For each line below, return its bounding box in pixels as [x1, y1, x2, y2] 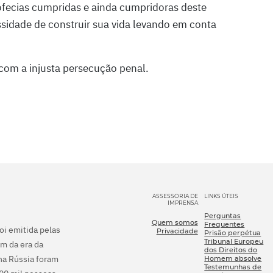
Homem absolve [204, 253, 262, 263]
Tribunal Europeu [204, 236, 264, 246]
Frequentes [204, 219, 245, 229]
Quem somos [151, 218, 198, 227]
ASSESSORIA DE [152, 192, 198, 199]
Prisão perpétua [204, 228, 261, 237]
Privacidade [156, 226, 198, 235]
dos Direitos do [204, 245, 258, 254]
